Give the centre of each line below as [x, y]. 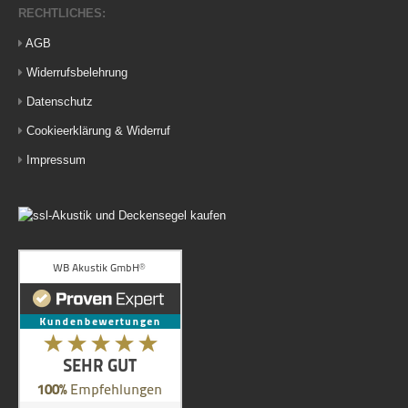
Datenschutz [60, 102]
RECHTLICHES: [62, 14]
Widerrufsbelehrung [77, 73]
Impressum [56, 160]
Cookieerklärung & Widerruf [98, 131]
